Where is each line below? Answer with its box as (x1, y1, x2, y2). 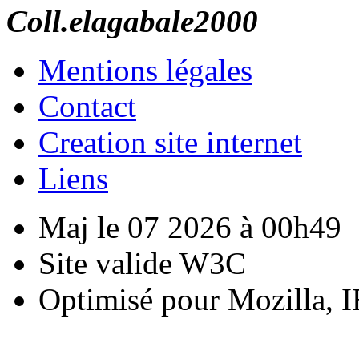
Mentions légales (38, 52, 252, 87)
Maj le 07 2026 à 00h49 (38, 209, 341, 244)
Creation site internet (38, 124, 302, 159)
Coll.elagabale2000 (6, 3, 258, 38)
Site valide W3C (38, 245, 246, 280)
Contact (38, 88, 136, 123)
